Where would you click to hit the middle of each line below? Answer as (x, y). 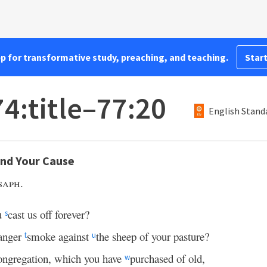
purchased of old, (167, 258)
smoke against (60, 236)
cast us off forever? (48, 214)
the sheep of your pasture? (153, 236)
